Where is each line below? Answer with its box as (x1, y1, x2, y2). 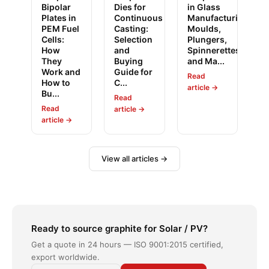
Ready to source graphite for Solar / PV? (31, 223, 208, 234)
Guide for (114, 67, 153, 77)
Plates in (41, 13, 76, 23)
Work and (41, 67, 80, 77)
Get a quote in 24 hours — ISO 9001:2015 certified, (31, 240, 223, 249)
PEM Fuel (41, 23, 79, 34)
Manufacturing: (187, 13, 251, 23)
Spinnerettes (187, 45, 240, 55)
